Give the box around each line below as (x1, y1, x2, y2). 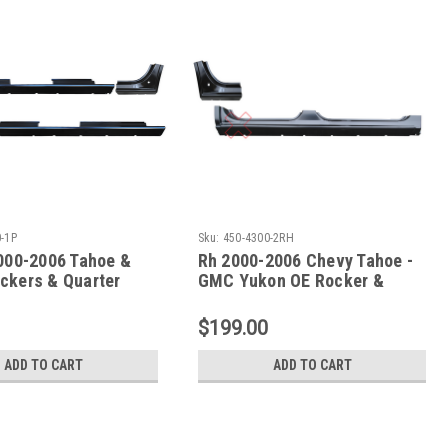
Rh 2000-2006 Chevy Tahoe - (197, 249, 414, 271)
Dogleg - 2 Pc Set (197, 289, 328, 311)
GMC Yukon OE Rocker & (197, 269, 384, 291)
